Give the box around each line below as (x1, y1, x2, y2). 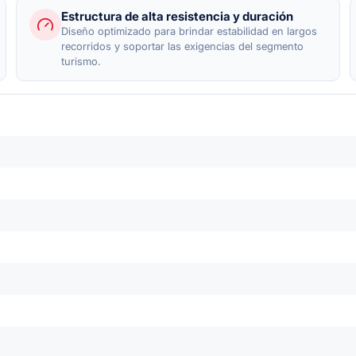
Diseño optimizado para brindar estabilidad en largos (61, 24, 317, 37)
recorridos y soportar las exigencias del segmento (61, 39, 304, 52)
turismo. (61, 54, 101, 68)
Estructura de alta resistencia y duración (61, 8, 293, 24)
